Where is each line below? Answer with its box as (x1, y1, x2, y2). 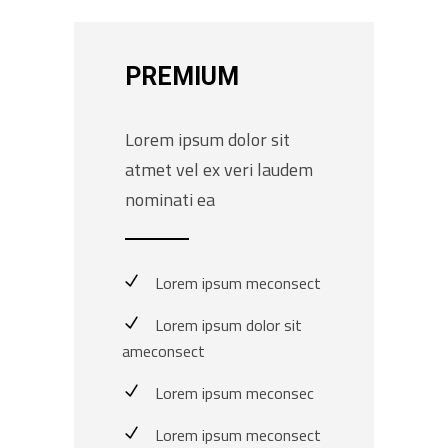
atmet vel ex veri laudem (125, 156, 313, 183)
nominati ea (125, 186, 215, 213)
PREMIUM (125, 62, 239, 91)
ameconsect (122, 339, 205, 363)
